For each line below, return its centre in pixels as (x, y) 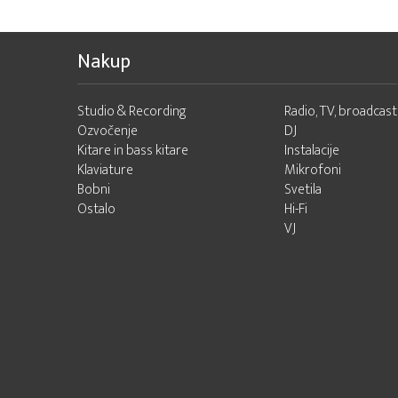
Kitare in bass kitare (133, 151)
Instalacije (312, 151)
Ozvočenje (107, 131)
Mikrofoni (313, 170)
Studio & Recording (132, 111)
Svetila (303, 190)
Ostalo (96, 209)
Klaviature (105, 170)
